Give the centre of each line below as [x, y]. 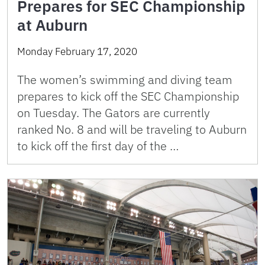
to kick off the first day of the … [98, 146]
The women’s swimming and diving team [125, 80]
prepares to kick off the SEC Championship [128, 96]
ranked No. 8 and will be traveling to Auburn [132, 130]
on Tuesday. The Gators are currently [114, 113]
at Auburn [52, 25]
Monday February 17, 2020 [77, 52]
